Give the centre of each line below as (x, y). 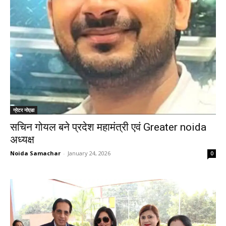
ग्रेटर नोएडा (24, 110)
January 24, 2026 (89, 153)
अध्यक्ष (22, 139)
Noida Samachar (35, 153)
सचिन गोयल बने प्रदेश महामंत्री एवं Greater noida (108, 127)
